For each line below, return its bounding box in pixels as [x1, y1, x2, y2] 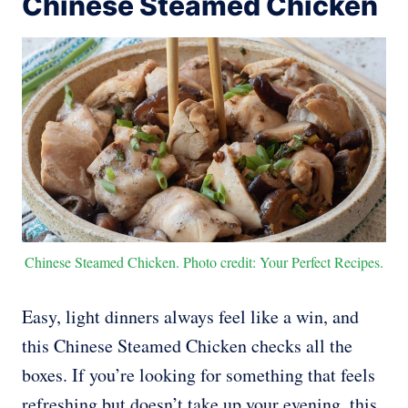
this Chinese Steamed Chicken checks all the [22, 333, 352, 359]
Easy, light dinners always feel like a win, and [22, 304, 359, 330]
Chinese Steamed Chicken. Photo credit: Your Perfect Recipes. [25, 252, 383, 272]
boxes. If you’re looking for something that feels [22, 362, 375, 388]
